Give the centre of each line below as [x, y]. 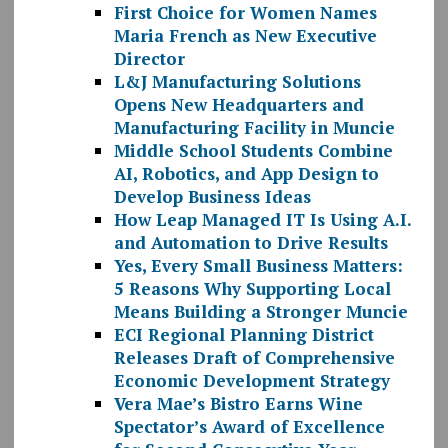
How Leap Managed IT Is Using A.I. [262, 220]
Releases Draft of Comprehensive [254, 358]
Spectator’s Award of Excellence [249, 427]
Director [149, 59]
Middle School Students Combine [253, 151]
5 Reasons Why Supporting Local [252, 289]
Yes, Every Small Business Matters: [258, 266]
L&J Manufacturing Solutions [237, 82]
